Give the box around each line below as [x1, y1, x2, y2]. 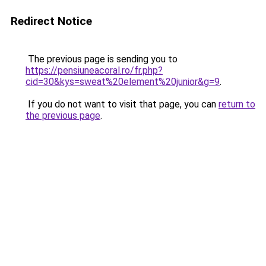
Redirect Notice [11, 14, 92, 28]
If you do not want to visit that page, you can [26, 99, 218, 110]
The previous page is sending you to [26, 53, 178, 65]
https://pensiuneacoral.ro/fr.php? [26, 65, 163, 76]
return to [218, 99, 255, 110]
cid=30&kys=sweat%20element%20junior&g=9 [26, 76, 220, 87]
